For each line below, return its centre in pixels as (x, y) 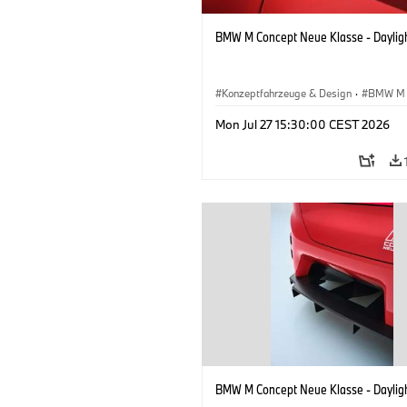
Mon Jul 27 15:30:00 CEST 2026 (303, 124)
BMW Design (252, 114)
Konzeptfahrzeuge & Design (287, 93)
